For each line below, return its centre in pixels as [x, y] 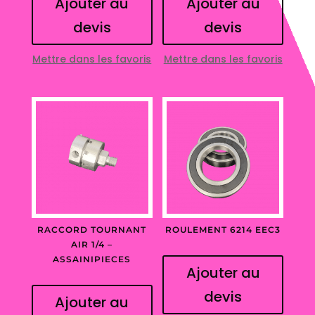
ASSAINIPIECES [92, 259]
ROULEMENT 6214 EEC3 [223, 230]
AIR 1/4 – [92, 245]
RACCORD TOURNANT [92, 230]
